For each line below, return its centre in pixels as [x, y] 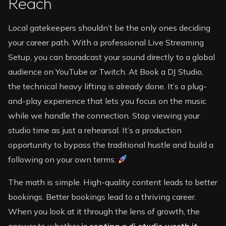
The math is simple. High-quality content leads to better [113, 182]
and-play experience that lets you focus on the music [107, 101]
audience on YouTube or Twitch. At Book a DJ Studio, [106, 72]
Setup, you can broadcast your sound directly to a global [112, 57]
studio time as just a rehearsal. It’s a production [95, 130]
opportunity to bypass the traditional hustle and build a [111, 145]
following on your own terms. [63, 160]
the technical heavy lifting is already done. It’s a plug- [108, 87]
